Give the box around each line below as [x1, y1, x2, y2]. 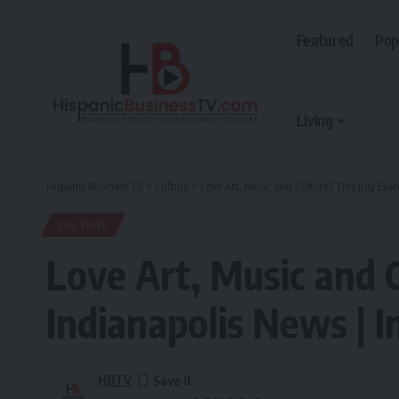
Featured [296, 29, 354, 50]
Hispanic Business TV [46, 179, 143, 193]
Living [296, 110, 333, 130]
